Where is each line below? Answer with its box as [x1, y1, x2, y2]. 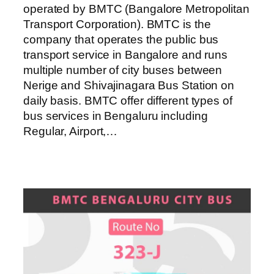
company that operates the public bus [23, 32, 219, 46]
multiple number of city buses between [23, 63, 223, 76]
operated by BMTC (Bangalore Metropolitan [23, 2, 250, 15]
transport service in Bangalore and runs [23, 48, 228, 61]
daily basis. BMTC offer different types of [23, 94, 232, 107]
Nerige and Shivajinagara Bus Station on [23, 78, 235, 92]
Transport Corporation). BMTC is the [23, 17, 211, 31]
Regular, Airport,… [23, 124, 118, 138]
